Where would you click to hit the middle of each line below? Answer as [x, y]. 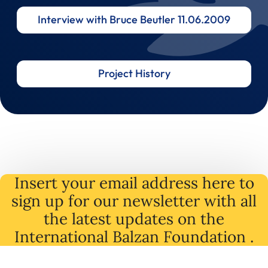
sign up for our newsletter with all [134, 200]
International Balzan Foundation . [134, 236]
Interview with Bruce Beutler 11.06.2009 [134, 20]
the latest [80, 218]
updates [147, 218]
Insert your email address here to [134, 182]
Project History [134, 74]
